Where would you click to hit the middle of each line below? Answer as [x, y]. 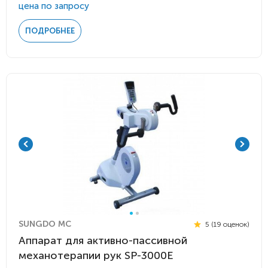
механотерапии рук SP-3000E [96, 255]
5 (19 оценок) [226, 224]
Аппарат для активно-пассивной [103, 240]
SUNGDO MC [45, 224]
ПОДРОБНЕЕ [50, 31]
